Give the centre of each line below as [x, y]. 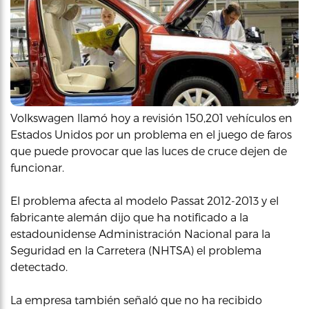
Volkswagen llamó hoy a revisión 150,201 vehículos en [151, 117]
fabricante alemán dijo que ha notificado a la [129, 217]
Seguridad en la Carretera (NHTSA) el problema [136, 250]
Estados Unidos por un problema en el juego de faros [151, 134]
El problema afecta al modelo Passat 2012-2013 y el [144, 200]
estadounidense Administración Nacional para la [140, 233]
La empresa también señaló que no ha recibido [136, 299]
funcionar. [37, 167]
